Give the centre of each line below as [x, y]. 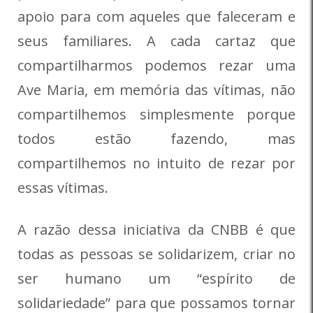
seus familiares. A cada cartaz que [156, 41]
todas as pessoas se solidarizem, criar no [156, 254]
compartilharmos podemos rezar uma [156, 66]
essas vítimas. [63, 188]
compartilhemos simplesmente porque [156, 115]
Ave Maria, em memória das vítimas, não [156, 90]
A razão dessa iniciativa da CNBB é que [156, 230]
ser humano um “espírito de [156, 279]
